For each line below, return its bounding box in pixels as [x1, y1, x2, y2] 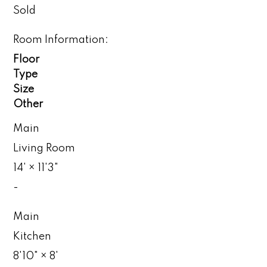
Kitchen [13, 231, 52, 242]
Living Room [13, 142, 76, 154]
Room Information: [13, 34, 109, 45]
